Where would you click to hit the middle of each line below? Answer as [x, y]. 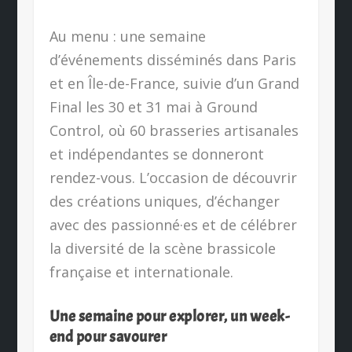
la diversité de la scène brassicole [162, 249]
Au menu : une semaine [127, 37]
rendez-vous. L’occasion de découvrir [173, 178]
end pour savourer [108, 337]
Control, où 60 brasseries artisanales [174, 131]
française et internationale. [141, 272]
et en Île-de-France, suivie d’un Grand [174, 84]
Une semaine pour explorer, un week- [169, 317]
